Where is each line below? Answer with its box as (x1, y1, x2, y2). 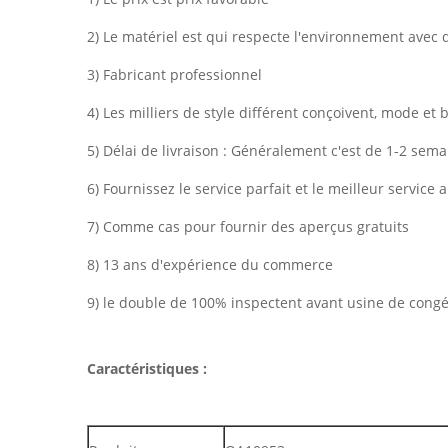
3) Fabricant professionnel (87, 65, 262, 84)
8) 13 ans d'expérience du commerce (87, 255, 333, 274)
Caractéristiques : (87, 359, 207, 378)
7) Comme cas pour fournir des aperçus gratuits (87, 217, 409, 236)
